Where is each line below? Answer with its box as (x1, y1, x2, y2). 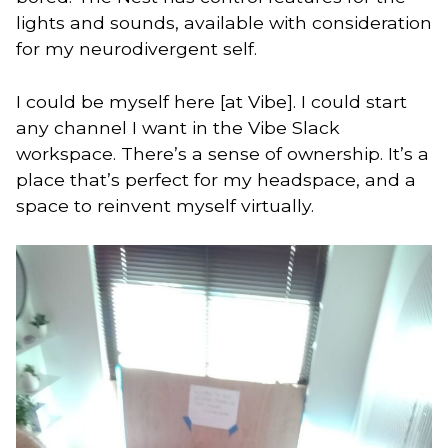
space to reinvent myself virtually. (16, 194, 314, 216)
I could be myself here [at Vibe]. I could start (16, 90, 407, 112)
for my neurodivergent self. (16, 38, 257, 60)
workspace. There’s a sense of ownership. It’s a (16, 142, 429, 164)
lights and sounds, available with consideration (16, 12, 432, 34)
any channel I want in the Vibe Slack (16, 116, 340, 138)
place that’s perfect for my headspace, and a (16, 168, 416, 190)
